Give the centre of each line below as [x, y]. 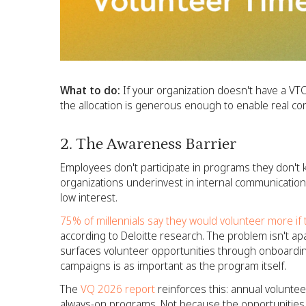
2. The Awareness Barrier [148, 143]
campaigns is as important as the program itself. [173, 266]
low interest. [89, 198]
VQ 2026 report [116, 289]
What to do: [90, 90]
